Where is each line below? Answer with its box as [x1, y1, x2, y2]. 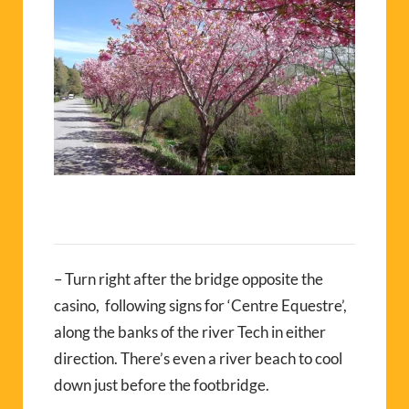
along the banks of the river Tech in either [54, 322, 326, 341]
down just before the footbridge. [54, 375, 269, 394]
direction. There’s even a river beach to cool [54, 349, 342, 368]
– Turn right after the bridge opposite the [54, 269, 323, 288]
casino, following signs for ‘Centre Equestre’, [54, 296, 347, 315]
